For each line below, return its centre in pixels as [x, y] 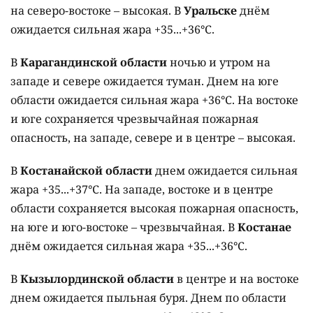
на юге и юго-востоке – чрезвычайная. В [124, 227]
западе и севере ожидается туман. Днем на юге [145, 81]
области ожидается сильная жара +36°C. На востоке [154, 100]
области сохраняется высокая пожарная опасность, [154, 209]
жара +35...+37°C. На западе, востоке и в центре [142, 190]
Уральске [210, 11]
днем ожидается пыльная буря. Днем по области [148, 298]
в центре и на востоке [236, 279]
